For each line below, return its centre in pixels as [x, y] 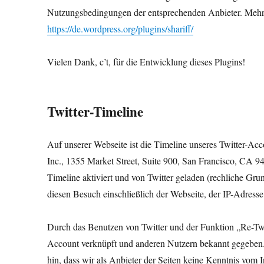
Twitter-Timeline [95, 111]
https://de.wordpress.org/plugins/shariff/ [121, 29]
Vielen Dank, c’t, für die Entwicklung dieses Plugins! [146, 62]
